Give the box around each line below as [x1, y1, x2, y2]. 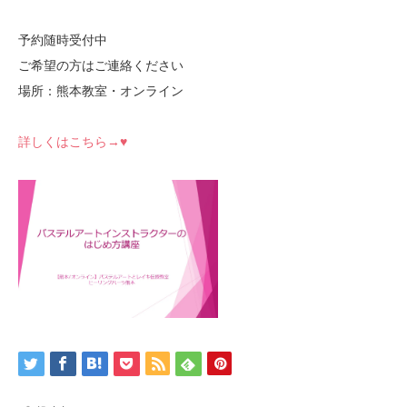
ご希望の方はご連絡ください [18, 57, 184, 73]
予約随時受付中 [18, 32, 107, 47]
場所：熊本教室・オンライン [18, 83, 184, 98]
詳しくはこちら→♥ [18, 134, 127, 149]
